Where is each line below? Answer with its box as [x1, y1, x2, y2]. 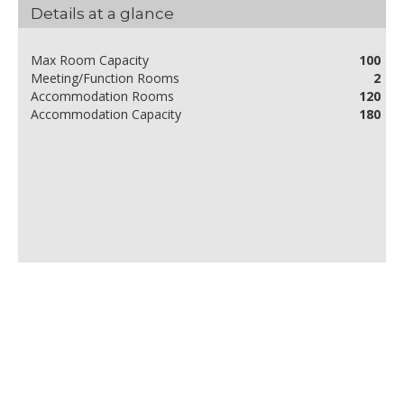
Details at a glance [31, 5, 174, 23]
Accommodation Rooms [31, 87, 174, 106]
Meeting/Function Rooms [31, 69, 179, 87]
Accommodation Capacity [31, 106, 181, 124]
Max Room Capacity [31, 51, 149, 69]
